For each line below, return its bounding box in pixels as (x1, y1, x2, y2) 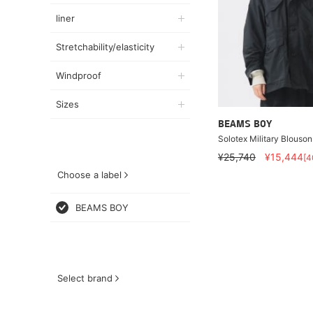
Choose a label (57, 169, 122, 180)
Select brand (57, 272, 112, 284)
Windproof (56, 70, 101, 81)
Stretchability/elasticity (56, 41, 154, 52)
